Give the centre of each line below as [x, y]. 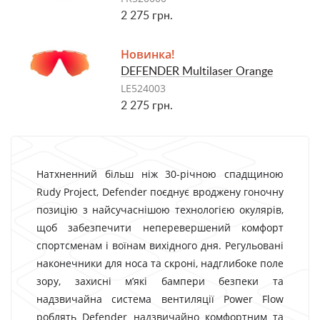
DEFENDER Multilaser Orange [197, 71]
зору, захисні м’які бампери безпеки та [160, 281]
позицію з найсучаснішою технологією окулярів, [160, 210]
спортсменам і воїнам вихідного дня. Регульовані [160, 245]
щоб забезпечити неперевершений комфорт [160, 227]
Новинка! [148, 54]
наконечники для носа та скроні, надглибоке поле [160, 263]
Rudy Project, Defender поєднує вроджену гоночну [160, 192]
